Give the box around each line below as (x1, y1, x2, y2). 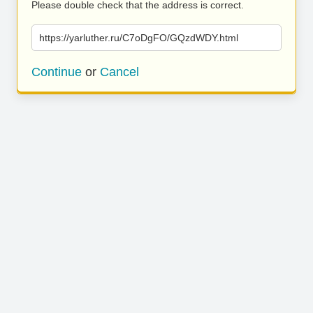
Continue (31, 65, 82, 79)
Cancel (100, 65, 139, 79)
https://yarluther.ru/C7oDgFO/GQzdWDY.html (39, 32, 238, 43)
